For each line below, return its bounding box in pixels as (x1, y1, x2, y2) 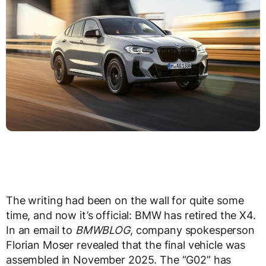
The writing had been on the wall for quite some (6, 194, 244, 207)
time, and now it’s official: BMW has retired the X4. (6, 209, 256, 222)
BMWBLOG (75, 224, 130, 237)
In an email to (6, 224, 75, 237)
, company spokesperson (129, 224, 255, 237)
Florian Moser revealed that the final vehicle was (6, 239, 246, 252)
